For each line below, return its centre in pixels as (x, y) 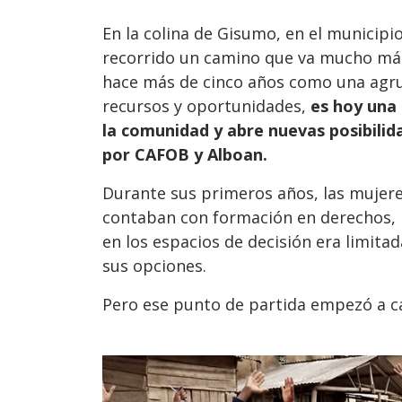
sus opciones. (157, 266)
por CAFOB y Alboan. (187, 155)
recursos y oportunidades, (206, 106)
